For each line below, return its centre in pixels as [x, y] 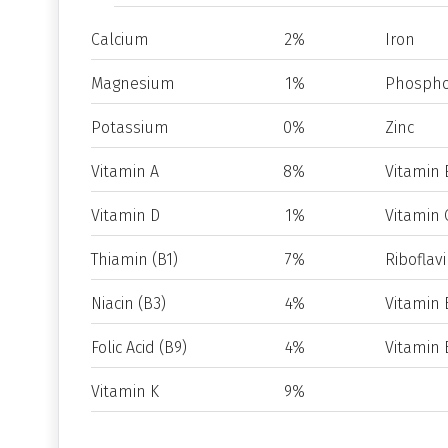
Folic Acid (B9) [139, 347]
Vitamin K [125, 391]
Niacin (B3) [128, 303]
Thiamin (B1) [134, 259]
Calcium [120, 39]
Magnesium [133, 83]
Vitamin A [125, 171]
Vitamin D [125, 215]
